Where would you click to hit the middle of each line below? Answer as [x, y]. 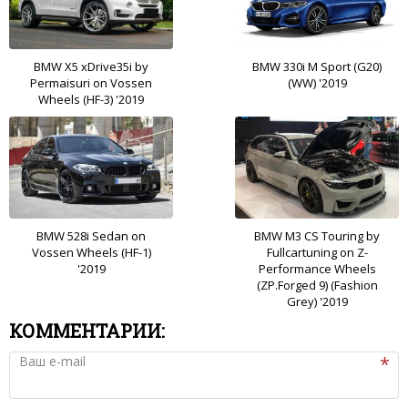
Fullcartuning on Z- [317, 252]
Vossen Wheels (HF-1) [91, 252]
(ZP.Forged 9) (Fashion [317, 285]
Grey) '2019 [317, 301]
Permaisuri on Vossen [91, 82]
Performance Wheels [317, 268]
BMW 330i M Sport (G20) [317, 66]
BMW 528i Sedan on [91, 235]
